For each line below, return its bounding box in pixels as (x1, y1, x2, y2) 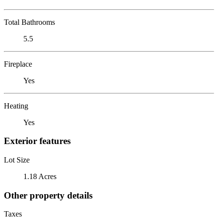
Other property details (4, 190, 92, 200)
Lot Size (4, 155, 30, 164)
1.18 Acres (23, 172, 56, 181)
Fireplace (4, 59, 32, 68)
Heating (4, 101, 28, 110)
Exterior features (4, 136, 71, 146)
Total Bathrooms (4, 18, 55, 26)
